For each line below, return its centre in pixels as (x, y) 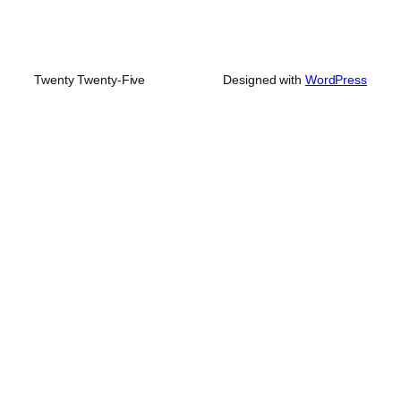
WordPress (336, 80)
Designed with (264, 80)
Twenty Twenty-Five (90, 80)
